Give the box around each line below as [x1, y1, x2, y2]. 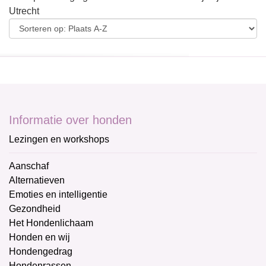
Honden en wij [9, 232, 70, 242]
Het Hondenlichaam [9, 218, 93, 228]
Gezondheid [9, 204, 61, 214]
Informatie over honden [9, 113, 132, 126]
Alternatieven [9, 175, 65, 185]
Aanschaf [9, 161, 49, 171]
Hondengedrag [9, 246, 72, 256]
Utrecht [9, 6, 39, 16]
